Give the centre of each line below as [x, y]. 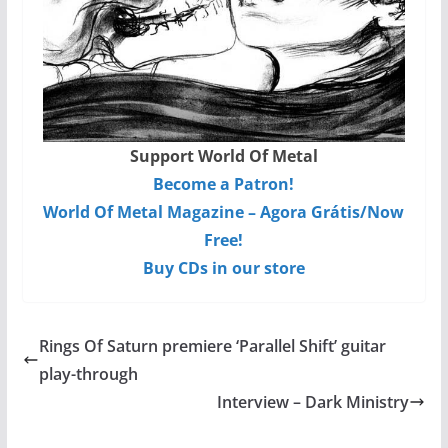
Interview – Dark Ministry [313, 401]
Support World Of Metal [223, 155]
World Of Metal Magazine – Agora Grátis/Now [224, 211]
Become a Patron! [224, 183]
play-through [88, 373]
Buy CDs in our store [223, 267]
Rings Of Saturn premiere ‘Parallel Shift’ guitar [212, 345]
